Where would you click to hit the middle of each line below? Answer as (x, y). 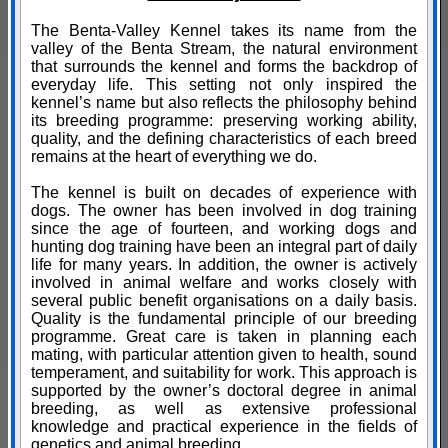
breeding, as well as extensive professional (224, 409)
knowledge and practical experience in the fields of (224, 427)
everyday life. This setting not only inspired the (224, 85)
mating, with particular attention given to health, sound (224, 355)
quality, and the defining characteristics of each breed (224, 139)
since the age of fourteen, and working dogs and (224, 229)
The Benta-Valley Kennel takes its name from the (224, 31)
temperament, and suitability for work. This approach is (224, 373)
